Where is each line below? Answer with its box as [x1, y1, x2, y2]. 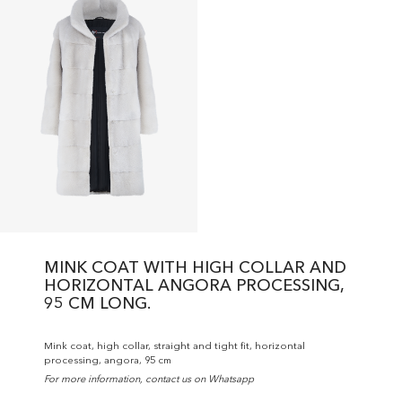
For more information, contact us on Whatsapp [43, 375, 254, 386]
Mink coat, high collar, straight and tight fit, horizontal [43, 342, 305, 353]
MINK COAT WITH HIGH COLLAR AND [43, 260, 346, 277]
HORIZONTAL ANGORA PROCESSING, [43, 278, 344, 295]
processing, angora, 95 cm [43, 356, 171, 367]
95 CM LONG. [43, 296, 151, 313]
